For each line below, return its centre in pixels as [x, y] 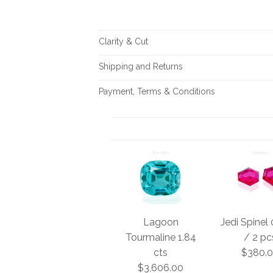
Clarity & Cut [123, 41]
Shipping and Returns [140, 66]
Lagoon [161, 222]
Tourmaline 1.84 [161, 237]
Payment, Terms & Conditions [157, 91]
